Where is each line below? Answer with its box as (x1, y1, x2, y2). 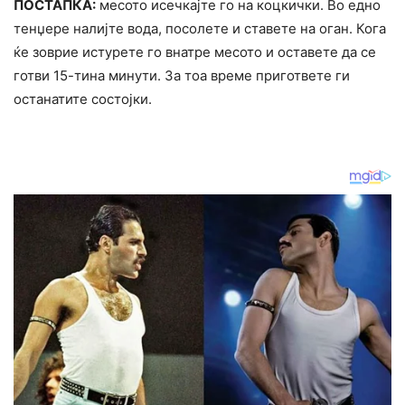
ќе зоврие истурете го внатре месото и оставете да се (14, 42, 376, 61)
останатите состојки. (14, 89, 152, 108)
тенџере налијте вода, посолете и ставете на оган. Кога (14, 19, 386, 37)
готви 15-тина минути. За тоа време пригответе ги (14, 66, 350, 84)
